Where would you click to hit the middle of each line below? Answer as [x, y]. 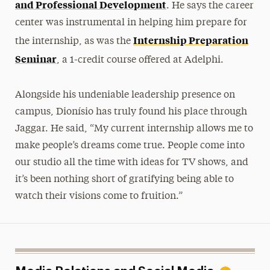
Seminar [36, 58]
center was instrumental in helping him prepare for [131, 23]
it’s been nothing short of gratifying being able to [124, 179]
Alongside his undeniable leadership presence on [125, 95]
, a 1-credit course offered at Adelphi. [140, 60]
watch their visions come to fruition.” [99, 196]
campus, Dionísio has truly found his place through [131, 112]
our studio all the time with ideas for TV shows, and [131, 162]
